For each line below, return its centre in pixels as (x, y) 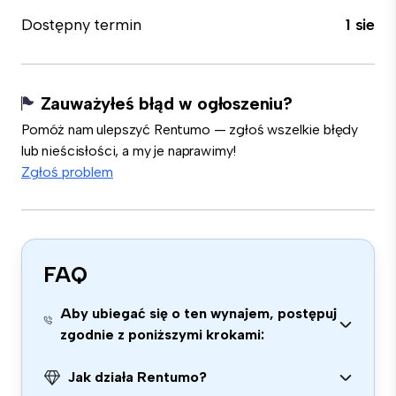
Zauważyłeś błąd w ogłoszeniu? (166, 103)
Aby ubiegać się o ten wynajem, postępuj (199, 313)
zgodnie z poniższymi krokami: (163, 335)
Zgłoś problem (67, 172)
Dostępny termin (82, 25)
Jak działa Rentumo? (137, 377)
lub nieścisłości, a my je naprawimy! (129, 151)
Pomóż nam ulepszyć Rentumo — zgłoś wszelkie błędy (190, 129)
